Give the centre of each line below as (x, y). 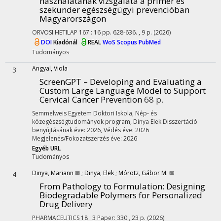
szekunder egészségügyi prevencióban (114, 10)
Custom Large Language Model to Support (123, 91)
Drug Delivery (66, 204)
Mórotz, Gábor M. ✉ (146, 173)
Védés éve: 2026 (126, 130)
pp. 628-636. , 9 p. (128, 32)
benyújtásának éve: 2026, (67, 130)
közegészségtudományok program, (82, 122)
